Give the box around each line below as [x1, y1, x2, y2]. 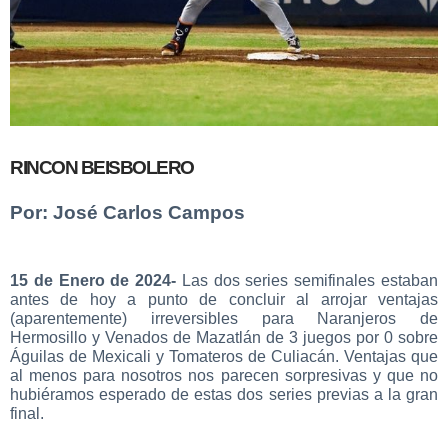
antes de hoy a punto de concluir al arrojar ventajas [10, 290, 438, 308]
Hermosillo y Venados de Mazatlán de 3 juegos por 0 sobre [10, 328, 438, 346]
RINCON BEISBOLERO [10, 156, 194, 178]
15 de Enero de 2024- [10, 271, 177, 289]
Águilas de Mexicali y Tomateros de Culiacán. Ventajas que [10, 347, 438, 365]
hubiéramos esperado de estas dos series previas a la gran [10, 385, 438, 403]
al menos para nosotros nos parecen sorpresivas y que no [10, 366, 438, 384]
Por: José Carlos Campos [10, 201, 245, 223]
